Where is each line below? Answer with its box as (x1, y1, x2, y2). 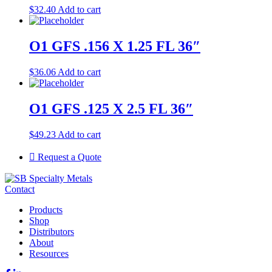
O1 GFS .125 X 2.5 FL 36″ (29, 100, 193, 117)
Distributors (29, 226, 74, 237)
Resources (29, 248, 69, 259)
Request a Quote (35, 151, 101, 162)
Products (29, 204, 63, 215)
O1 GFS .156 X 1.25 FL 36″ (29, 38, 200, 54)
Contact (5, 183, 35, 194)
